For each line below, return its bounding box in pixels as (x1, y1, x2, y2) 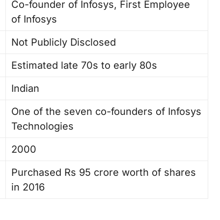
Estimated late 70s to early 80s (11, 59, 158, 71)
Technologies (11, 120, 74, 132)
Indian (11, 82, 40, 94)
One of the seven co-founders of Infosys (11, 106, 202, 117)
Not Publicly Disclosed (11, 36, 116, 48)
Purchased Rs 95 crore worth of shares (11, 166, 196, 178)
